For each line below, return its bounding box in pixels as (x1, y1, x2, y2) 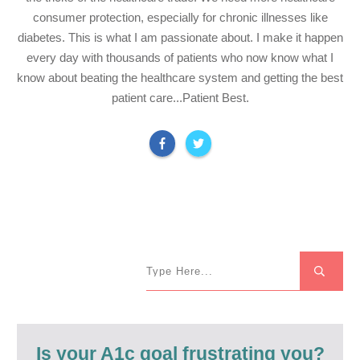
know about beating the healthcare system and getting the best (17, 70, 343, 84)
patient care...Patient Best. (111, 90, 249, 104)
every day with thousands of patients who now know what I (27, 50, 333, 64)
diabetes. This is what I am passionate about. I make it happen (17, 30, 343, 44)
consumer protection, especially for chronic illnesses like (32, 10, 328, 24)
